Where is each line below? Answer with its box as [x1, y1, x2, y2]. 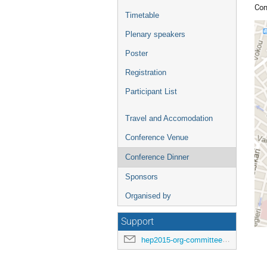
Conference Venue [125, 133, 188, 142]
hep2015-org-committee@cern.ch [141, 235, 222, 245]
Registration [125, 68, 166, 77]
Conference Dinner [125, 153, 189, 162]
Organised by [125, 191, 171, 200]
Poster [125, 49, 148, 58]
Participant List [125, 87, 177, 96]
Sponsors [125, 172, 158, 181]
